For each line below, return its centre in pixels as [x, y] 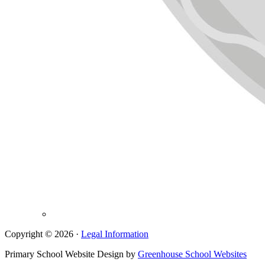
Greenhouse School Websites [192, 254]
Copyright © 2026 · [43, 234]
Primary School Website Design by [71, 254]
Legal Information [115, 234]
